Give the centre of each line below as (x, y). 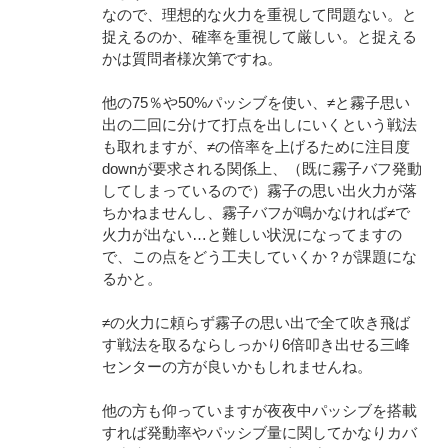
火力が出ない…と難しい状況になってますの (252, 234)
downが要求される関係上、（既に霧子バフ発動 (262, 168)
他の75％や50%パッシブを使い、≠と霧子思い (256, 102)
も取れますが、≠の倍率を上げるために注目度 (256, 146)
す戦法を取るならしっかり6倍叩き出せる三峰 (256, 344)
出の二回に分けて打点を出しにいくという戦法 (259, 124)
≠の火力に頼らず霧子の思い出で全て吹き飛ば (256, 322)
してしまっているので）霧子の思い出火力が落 (259, 190)
